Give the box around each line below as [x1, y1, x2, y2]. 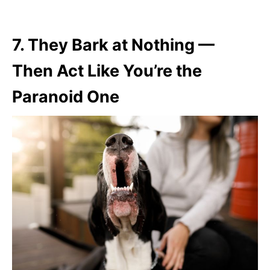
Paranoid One [12, 87, 119, 107]
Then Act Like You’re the [12, 61, 202, 81]
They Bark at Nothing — [28, 35, 215, 55]
